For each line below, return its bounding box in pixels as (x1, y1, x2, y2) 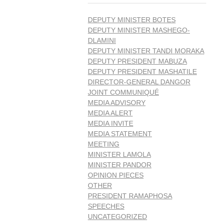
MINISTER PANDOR (88, 160, 151, 169)
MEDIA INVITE (88, 119, 133, 127)
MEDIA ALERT (88, 109, 133, 117)
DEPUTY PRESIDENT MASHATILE (88, 67, 197, 75)
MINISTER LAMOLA (88, 150, 151, 158)
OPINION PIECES (88, 171, 144, 179)
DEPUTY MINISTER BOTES (88, 15, 176, 24)
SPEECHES (88, 202, 124, 210)
